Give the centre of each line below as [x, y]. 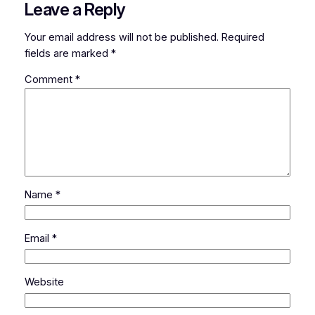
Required [243, 37]
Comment [50, 80]
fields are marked [67, 53]
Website [44, 282]
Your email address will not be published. [121, 37]
